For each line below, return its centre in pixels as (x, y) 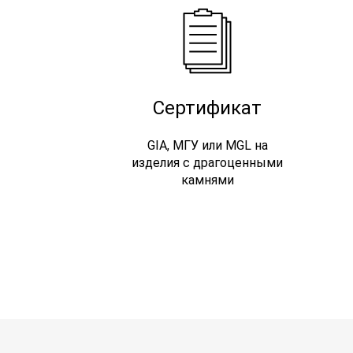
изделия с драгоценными (208, 162)
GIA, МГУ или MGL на (207, 145)
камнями (207, 180)
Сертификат (208, 108)
